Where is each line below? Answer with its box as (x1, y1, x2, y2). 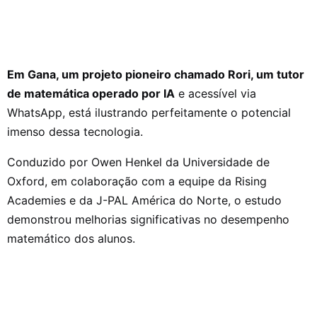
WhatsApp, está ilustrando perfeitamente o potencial (7, 105, 291, 120)
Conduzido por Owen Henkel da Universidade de (7, 155, 270, 170)
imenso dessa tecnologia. (7, 125, 146, 139)
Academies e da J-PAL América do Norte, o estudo (7, 193, 282, 208)
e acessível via (175, 86, 256, 101)
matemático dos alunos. (7, 231, 139, 246)
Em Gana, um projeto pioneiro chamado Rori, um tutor (7, 67, 304, 82)
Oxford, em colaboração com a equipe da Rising (7, 174, 267, 189)
